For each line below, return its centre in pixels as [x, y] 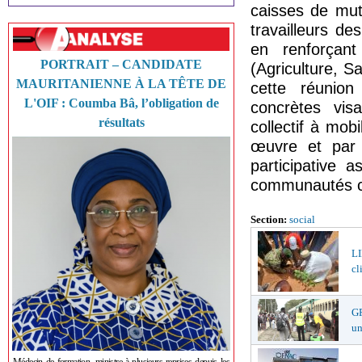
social [302, 219]
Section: [270, 219]
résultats [121, 122]
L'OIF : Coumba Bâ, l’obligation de [121, 103]
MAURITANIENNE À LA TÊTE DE [121, 84]
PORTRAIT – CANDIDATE [121, 64]
